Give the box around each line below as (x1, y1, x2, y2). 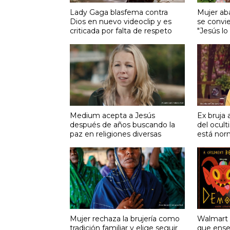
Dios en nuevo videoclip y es (69, 16, 171, 26)
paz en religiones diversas (69, 129, 161, 139)
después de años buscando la (69, 120, 175, 129)
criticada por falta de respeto (69, 26, 172, 35)
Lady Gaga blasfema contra (69, 7, 168, 17)
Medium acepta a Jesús (69, 110, 155, 120)
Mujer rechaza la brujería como (69, 214, 180, 223)
